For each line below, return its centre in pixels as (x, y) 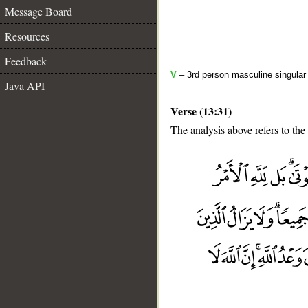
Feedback (26, 61)
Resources (27, 36)
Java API (25, 86)
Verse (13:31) (201, 111)
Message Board (38, 11)
